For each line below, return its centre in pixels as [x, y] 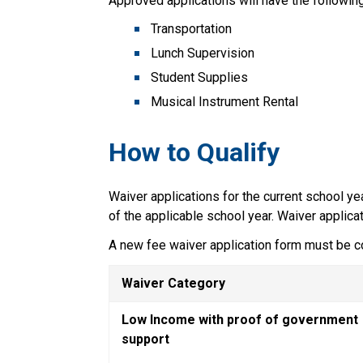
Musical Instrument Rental [225, 101]
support [146, 339]
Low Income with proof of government [240, 319]
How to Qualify [201, 152]
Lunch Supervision [203, 53]
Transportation [192, 28]
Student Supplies [200, 77]
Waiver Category [174, 283]
